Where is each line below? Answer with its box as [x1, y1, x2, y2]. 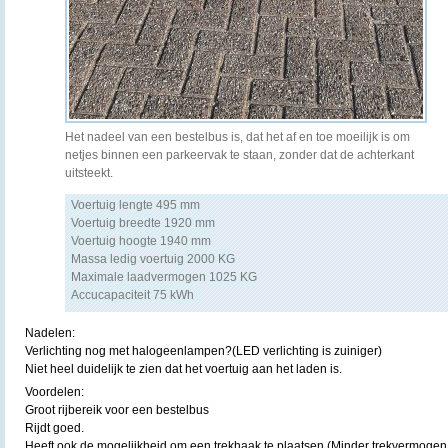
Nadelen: [25, 325, 75, 340]
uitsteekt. [65, 166, 113, 180]
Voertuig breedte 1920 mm [71, 216, 215, 231]
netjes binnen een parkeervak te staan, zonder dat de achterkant [65, 148, 414, 162]
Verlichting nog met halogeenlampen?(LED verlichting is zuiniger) [25, 343, 382, 358]
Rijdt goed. [25, 420, 84, 435]
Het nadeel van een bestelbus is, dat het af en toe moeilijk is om [65, 130, 410, 144]
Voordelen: [25, 384, 84, 399]
